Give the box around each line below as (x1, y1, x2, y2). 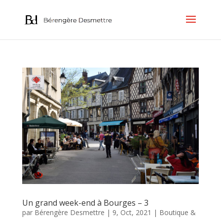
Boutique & (159, 207, 196, 217)
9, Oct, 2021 (112, 207, 151, 217)
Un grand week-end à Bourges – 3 (22, 197, 148, 208)
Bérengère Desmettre (34, 207, 105, 217)
